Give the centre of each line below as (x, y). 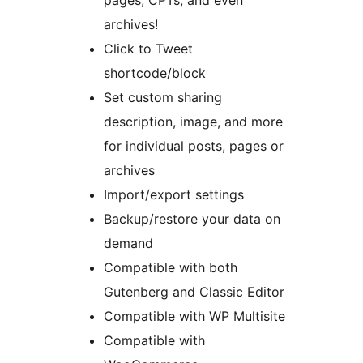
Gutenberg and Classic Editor (194, 291)
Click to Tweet (148, 48)
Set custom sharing (163, 97)
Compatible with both (171, 267)
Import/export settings (174, 194)
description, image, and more (193, 121)
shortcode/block (155, 73)
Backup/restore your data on (192, 218)
